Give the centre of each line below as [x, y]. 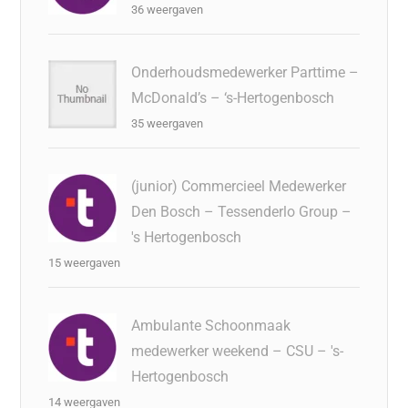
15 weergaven [85, 263]
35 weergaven [168, 123]
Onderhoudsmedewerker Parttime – [245, 72]
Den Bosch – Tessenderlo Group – [242, 212]
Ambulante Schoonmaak [211, 326]
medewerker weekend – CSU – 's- [238, 351]
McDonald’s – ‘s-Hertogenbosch [233, 98]
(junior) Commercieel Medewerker [239, 186]
